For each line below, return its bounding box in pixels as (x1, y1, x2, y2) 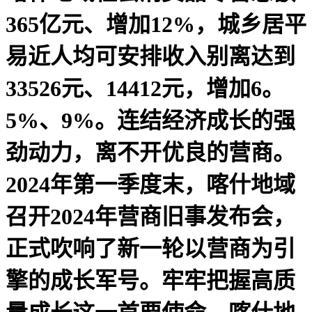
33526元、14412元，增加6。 (6, 75, 284, 101)
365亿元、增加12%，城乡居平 (6, 11, 306, 37)
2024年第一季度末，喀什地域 (6, 171, 295, 197)
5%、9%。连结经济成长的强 (6, 107, 295, 133)
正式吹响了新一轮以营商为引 (6, 235, 295, 261)
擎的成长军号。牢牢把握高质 (6, 267, 295, 293)
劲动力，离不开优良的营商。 (6, 139, 295, 165)
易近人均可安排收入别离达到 (6, 43, 295, 69)
